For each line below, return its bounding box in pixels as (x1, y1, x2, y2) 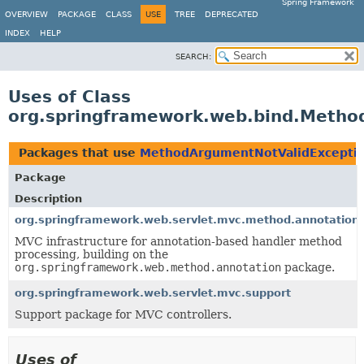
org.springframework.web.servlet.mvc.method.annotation (15, 214, 359, 226)
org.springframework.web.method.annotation (15, 261, 281, 274)
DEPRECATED (205, 10, 258, 19)
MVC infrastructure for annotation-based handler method (15, 235, 342, 248)
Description (15, 193, 82, 205)
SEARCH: (175, 52, 211, 61)
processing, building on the (15, 248, 168, 261)
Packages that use (19, 146, 140, 159)
